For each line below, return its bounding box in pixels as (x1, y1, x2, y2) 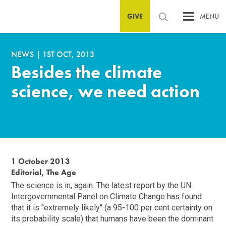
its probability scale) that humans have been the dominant (11, 214, 214, 224)
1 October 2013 (11, 156, 71, 167)
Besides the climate (11, 61, 162, 84)
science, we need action (11, 80, 200, 103)
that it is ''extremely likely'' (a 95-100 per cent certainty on (11, 203, 213, 213)
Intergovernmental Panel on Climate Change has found (11, 192, 202, 202)
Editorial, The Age (11, 167, 77, 178)
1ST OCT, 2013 (42, 49, 94, 60)
